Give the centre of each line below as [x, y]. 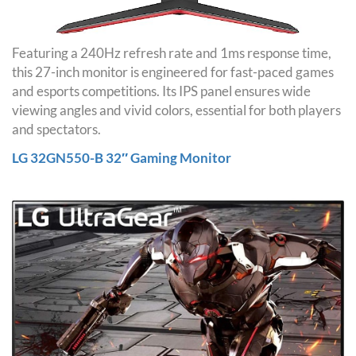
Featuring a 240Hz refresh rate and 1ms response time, [172, 52]
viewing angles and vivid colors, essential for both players [176, 110]
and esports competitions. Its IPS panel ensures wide [161, 91]
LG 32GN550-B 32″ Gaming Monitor [122, 157]
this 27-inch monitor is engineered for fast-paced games [173, 72]
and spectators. [56, 129]
